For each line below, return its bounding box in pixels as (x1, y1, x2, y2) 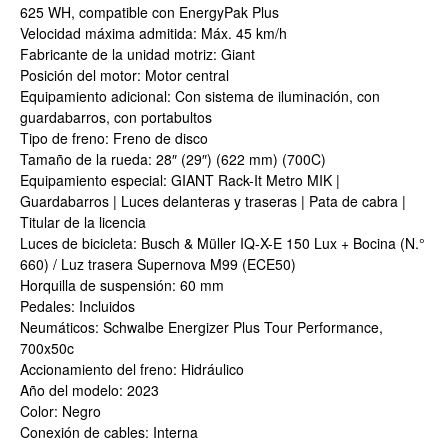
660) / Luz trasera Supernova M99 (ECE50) (20, 254, 296, 275)
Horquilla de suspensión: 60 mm (20, 275, 224, 296)
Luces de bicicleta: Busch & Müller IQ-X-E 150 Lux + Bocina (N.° (20, 233, 425, 254)
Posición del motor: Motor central (20, 65, 229, 86)
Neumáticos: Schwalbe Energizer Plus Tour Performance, (20, 317, 383, 338)
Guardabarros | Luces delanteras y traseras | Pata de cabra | (20, 191, 406, 212)
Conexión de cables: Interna (20, 422, 198, 443)
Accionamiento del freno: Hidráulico (20, 359, 244, 380)
